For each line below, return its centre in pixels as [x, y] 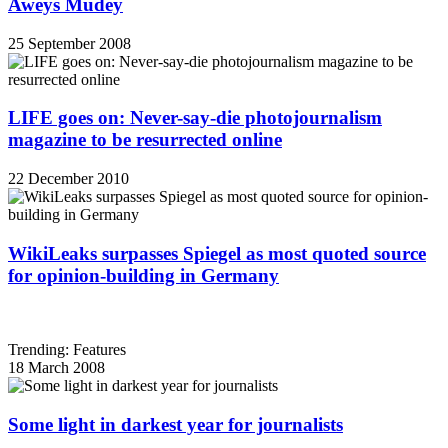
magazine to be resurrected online [145, 140]
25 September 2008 [69, 43]
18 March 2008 [56, 368]
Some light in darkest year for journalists [175, 425]
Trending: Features [67, 350]
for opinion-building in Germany [143, 275]
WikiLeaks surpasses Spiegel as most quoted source [217, 253]
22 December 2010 [68, 178]
